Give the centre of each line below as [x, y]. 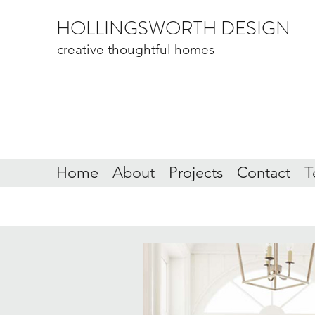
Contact [264, 173]
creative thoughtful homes [136, 50]
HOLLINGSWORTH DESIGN [173, 28]
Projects [196, 173]
